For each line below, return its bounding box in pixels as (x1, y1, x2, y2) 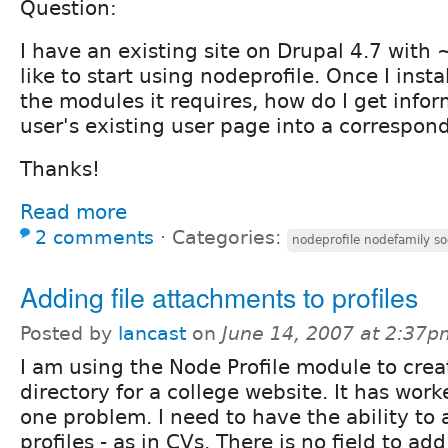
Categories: (172, 226, 287, 248)
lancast (118, 322, 186, 344)
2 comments (35, 226, 154, 248)
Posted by (20, 322, 118, 344)
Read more (20, 199, 127, 224)
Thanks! (20, 156, 100, 181)
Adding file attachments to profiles (20, 276, 418, 316)
